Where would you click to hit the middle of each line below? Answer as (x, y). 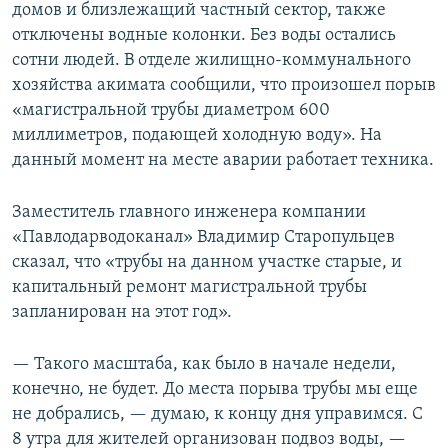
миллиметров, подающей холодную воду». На (197, 136)
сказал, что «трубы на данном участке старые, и (207, 263)
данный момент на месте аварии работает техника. (223, 161)
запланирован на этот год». (122, 313)
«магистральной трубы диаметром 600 (171, 111)
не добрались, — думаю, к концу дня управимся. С (217, 415)
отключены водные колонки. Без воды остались (204, 36)
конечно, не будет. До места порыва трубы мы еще (215, 390)
